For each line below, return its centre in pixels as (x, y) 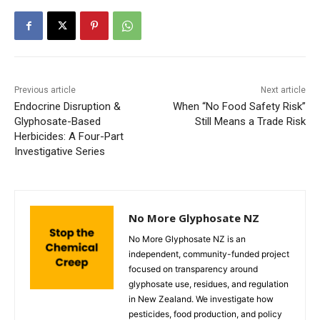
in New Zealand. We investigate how (201, 299)
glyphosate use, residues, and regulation (209, 284)
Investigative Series (60, 151)
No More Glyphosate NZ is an (187, 239)
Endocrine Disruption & (67, 106)
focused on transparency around (193, 269)
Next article (283, 90)
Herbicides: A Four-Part (69, 136)
